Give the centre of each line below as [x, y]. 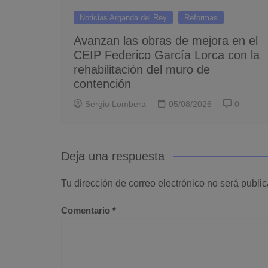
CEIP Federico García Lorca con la [167, 55]
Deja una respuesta [113, 156]
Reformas [201, 17]
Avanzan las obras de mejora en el [166, 40]
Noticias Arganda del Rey [123, 17]
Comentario [87, 210]
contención [102, 83]
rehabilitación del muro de [142, 69]
